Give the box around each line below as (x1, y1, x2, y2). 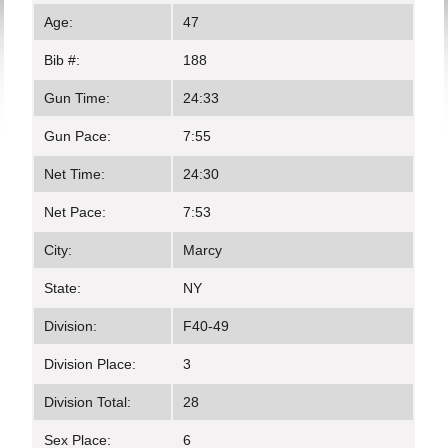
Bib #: (44, 52, 81, 68)
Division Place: (44, 356, 137, 372)
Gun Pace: (44, 128, 112, 144)
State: (44, 280, 82, 296)
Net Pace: (44, 204, 107, 220)
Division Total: (44, 394, 132, 410)
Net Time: (44, 166, 106, 182)
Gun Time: (44, 90, 111, 106)
